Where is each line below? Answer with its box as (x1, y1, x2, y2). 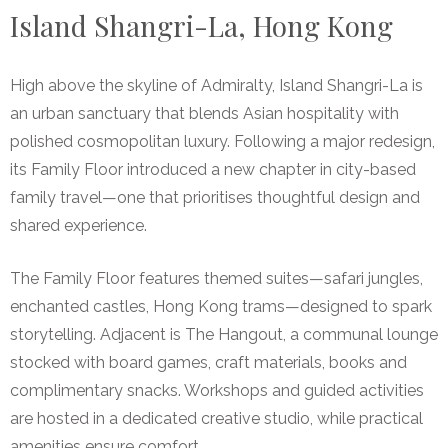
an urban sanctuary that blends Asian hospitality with (10, 104, 399, 124)
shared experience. (10, 216, 147, 236)
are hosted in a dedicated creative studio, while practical (10, 409, 423, 429)
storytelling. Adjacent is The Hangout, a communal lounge (10, 325, 438, 345)
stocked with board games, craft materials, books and (10, 353, 407, 373)
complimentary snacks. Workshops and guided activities (10, 381, 424, 401)
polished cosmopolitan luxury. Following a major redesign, (10, 132, 435, 152)
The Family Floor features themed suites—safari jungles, (10, 269, 423, 289)
